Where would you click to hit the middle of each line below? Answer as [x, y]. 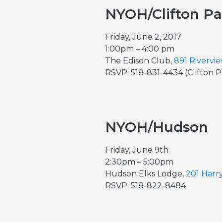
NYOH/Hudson [157, 127]
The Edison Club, [139, 61]
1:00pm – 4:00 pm [140, 49]
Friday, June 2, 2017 [143, 37]
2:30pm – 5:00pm [139, 162]
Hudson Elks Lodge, [145, 174]
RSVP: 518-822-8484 [145, 186]
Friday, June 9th [137, 150]
